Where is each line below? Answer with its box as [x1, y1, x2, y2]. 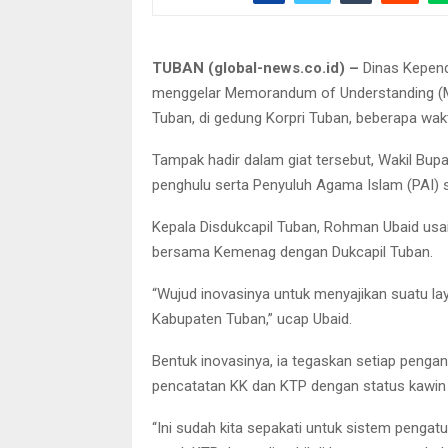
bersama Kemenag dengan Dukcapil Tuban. [152, 242, 433, 261]
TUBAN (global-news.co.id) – [152, 58, 359, 77]
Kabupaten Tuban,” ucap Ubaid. [152, 309, 352, 328]
